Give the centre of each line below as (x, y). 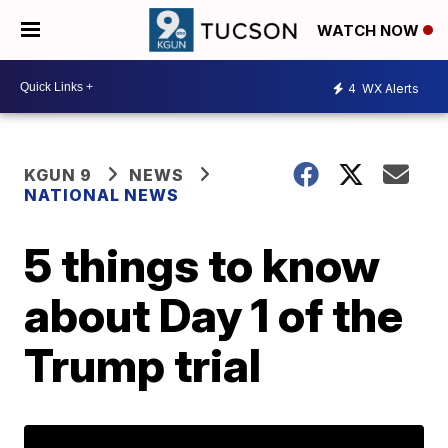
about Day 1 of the (214, 315)
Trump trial (143, 365)
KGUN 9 (58, 175)
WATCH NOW (370, 31)
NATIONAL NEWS (102, 195)
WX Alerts (389, 88)
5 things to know (202, 265)
